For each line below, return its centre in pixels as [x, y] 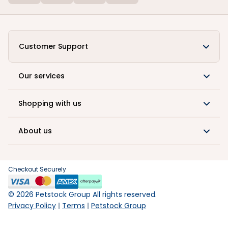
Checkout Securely [37, 169]
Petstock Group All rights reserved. [95, 194]
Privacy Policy [32, 206]
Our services [41, 76]
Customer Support [53, 46]
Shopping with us [50, 103]
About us [35, 131]
